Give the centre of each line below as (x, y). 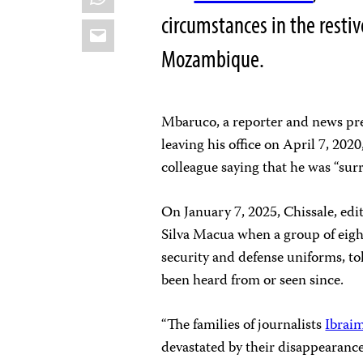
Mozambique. (213, 58)
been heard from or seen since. (253, 281)
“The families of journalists (243, 325)
